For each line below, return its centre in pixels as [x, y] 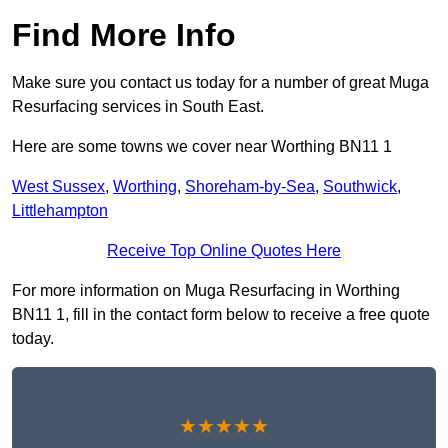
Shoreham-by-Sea [250, 187]
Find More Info [124, 35]
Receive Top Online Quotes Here [224, 251]
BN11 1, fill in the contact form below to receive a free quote [221, 315]
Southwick [360, 187]
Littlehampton [60, 211]
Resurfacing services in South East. [138, 107]
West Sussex [58, 187]
